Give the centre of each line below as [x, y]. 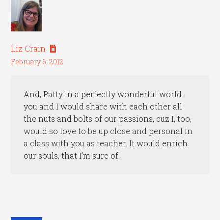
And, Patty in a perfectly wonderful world [103, 94]
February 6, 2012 [37, 61]
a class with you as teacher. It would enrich [106, 143]
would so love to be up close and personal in [108, 131]
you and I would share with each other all [103, 106]
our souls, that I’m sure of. [72, 155]
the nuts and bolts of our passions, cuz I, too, [108, 118]
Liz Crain [28, 48]
